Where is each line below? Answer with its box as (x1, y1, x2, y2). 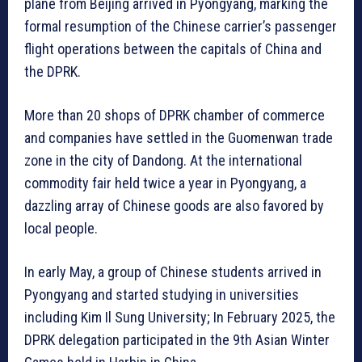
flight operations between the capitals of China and (24, 40, 322, 57)
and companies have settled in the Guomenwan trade (24, 128, 333, 146)
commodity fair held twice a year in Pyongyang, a (24, 174, 306, 192)
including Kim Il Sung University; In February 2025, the (24, 308, 335, 326)
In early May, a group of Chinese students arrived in (24, 263, 322, 280)
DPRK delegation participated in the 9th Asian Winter (24, 330, 330, 348)
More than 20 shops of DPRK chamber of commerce (24, 106, 325, 124)
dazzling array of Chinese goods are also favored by (24, 196, 324, 214)
